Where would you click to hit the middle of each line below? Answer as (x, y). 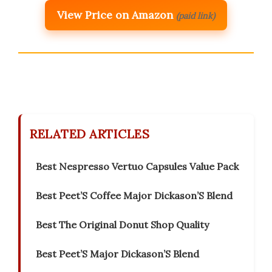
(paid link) (195, 16)
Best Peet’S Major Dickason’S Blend (117, 254)
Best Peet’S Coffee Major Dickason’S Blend (134, 196)
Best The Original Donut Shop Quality (122, 225)
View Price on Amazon (115, 15)
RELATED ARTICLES (90, 134)
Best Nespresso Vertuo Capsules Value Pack (137, 167)
